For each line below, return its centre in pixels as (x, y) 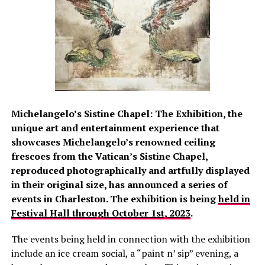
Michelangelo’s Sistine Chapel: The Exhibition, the (127, 114)
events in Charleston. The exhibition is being (114, 199)
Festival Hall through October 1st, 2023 (101, 213)
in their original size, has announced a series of (119, 185)
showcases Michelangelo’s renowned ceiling (113, 142)
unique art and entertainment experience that (115, 128)
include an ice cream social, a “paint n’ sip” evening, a (125, 253)
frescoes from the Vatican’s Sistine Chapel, (109, 156)
